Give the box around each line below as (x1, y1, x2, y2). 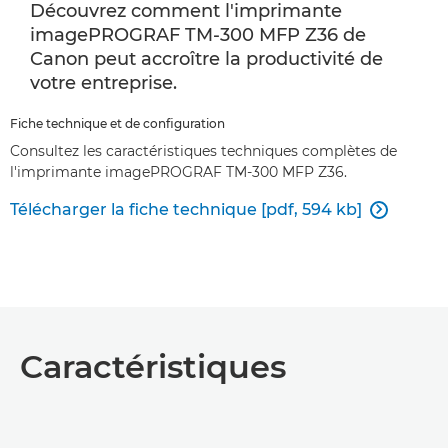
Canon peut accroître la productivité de (30, 47, 383, 70)
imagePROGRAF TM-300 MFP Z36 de (30, 23, 366, 46)
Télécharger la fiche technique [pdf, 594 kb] (10, 199, 362, 219)
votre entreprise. (30, 71, 177, 94)
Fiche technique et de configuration (10, 115, 225, 131)
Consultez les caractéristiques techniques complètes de (10, 141, 397, 160)
